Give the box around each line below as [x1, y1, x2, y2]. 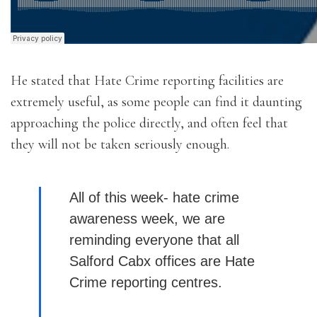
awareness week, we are [69, 211, 225, 226]
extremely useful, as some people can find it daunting [11, 93, 302, 110]
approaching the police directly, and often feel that [11, 115, 288, 132]
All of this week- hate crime [69, 190, 239, 205]
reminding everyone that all [69, 232, 239, 248]
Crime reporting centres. [69, 275, 222, 290]
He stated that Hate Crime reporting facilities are [11, 72, 284, 89]
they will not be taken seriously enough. [11, 136, 229, 153]
